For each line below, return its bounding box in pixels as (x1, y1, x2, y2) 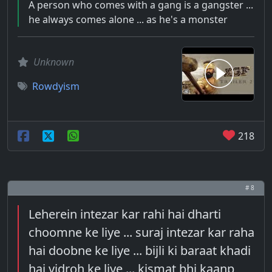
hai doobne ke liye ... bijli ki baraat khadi (29, 242, 251, 259)
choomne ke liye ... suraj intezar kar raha (29, 224, 254, 240)
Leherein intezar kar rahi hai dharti (29, 206, 221, 222)
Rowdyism (32, 80, 80, 93)
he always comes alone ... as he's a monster (29, 13, 228, 26)
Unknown (33, 55, 74, 69)
